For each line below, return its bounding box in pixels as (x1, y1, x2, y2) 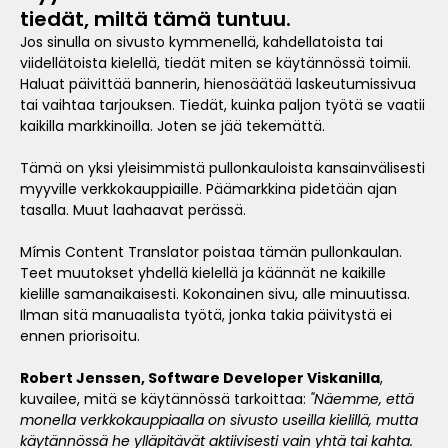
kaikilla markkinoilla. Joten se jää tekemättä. (20, 116, 325, 137)
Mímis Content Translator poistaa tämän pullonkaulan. (20, 242, 402, 263)
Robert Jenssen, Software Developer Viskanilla (20, 368, 380, 389)
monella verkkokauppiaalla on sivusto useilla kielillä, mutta (20, 410, 418, 431)
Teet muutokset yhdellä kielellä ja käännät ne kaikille (20, 263, 386, 284)
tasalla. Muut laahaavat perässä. (20, 200, 246, 221)
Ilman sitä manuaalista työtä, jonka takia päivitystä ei (20, 305, 392, 326)
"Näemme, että (310, 389, 414, 410)
